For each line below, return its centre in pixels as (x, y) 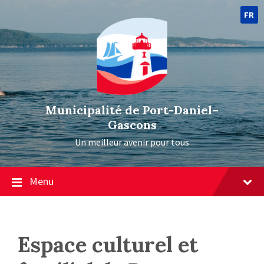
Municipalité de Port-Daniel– (132, 110)
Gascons (132, 125)
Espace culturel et (108, 245)
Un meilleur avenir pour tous (132, 142)
